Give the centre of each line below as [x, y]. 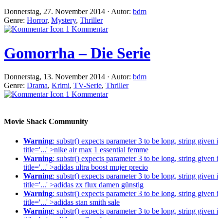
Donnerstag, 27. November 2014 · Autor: [68, 12]
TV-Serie [88, 86]
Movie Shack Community [46, 122]
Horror [37, 20]
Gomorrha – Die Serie [77, 53]
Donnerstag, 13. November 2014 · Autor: [68, 77]
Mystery [64, 20]
